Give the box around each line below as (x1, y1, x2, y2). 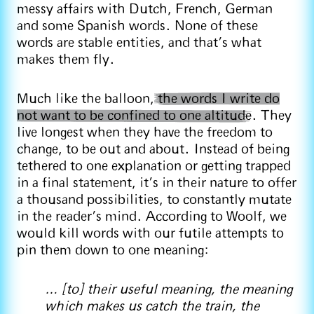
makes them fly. (17, 53, 115, 67)
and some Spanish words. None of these (17, 19, 258, 33)
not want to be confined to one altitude (17, 109, 252, 123)
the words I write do (154, 92, 280, 106)
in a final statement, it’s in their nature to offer (17, 176, 296, 190)
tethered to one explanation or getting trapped (17, 159, 291, 173)
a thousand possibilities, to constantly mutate (17, 193, 292, 207)
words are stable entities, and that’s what (17, 36, 261, 50)
